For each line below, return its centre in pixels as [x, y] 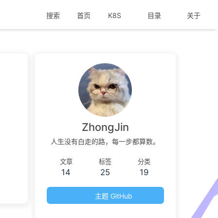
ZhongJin [105, 127]
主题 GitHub [113, 196]
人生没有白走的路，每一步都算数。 [105, 142]
